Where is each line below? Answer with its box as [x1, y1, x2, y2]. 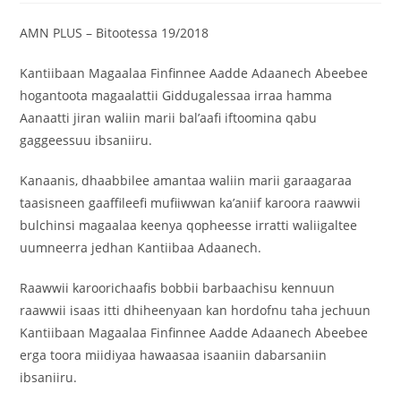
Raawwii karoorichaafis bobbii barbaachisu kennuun [20, 279, 336, 297]
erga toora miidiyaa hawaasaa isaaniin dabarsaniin [20, 346, 328, 364]
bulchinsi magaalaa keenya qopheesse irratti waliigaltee [20, 217, 358, 235]
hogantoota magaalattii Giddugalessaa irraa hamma [20, 87, 333, 105]
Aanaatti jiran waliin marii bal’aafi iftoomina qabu [20, 109, 318, 127]
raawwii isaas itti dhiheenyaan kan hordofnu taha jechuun [20, 302, 371, 320]
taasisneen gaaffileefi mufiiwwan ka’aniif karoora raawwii [20, 194, 362, 212]
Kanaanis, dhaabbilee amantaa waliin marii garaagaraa [20, 172, 353, 190]
